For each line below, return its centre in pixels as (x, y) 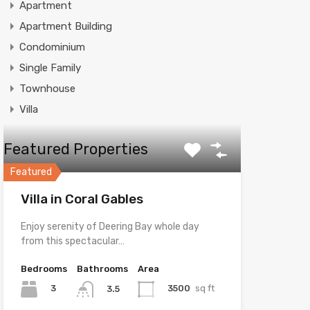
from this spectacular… (72, 241)
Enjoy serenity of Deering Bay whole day (110, 226)
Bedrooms (44, 268)
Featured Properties (75, 149)
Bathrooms (102, 268)
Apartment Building (65, 26)
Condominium (52, 47)
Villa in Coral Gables (82, 199)
